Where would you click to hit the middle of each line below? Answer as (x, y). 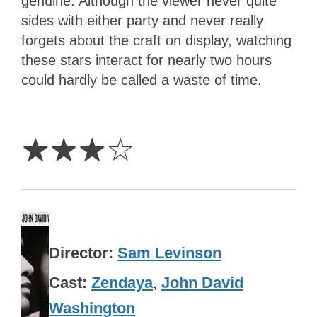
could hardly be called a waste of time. (142, 80)
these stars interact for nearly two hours (146, 60)
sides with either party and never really (142, 21)
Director (79, 253)
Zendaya (122, 283)
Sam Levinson (170, 253)
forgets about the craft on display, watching (156, 41)
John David (203, 283)
